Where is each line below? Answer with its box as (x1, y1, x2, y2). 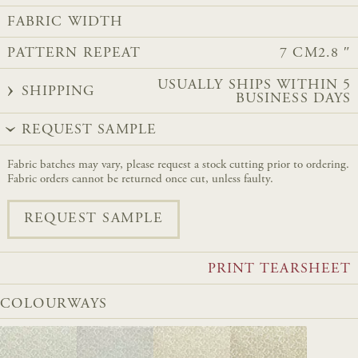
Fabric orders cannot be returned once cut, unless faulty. (6, 173, 273, 185)
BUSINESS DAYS (235, 91, 352, 106)
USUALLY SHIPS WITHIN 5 (157, 78, 352, 93)
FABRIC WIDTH (6, 15, 124, 30)
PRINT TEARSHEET (207, 261, 352, 276)
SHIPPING (21, 85, 95, 100)
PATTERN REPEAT (6, 46, 141, 62)
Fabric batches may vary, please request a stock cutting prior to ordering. (6, 158, 349, 171)
